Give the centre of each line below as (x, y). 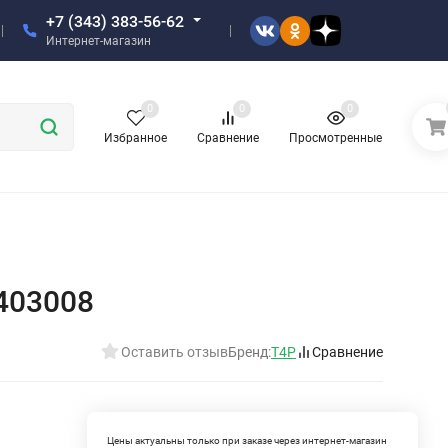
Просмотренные (336, 138)
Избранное (136, 138)
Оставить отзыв (174, 351)
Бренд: (249, 351)
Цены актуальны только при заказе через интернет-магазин (247, 440)
